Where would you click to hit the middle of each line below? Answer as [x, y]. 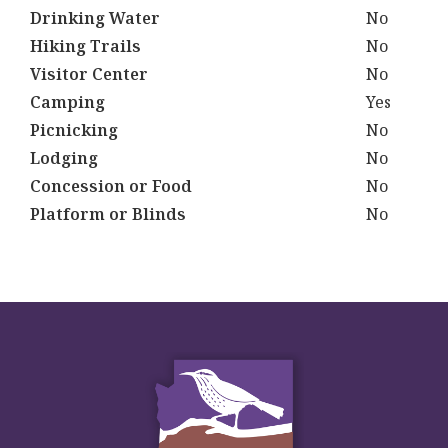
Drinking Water [95, 18]
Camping [67, 102]
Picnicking [74, 130]
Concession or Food [111, 186]
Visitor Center [89, 74]
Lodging [64, 158]
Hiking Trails [85, 46]
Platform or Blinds [108, 214]
